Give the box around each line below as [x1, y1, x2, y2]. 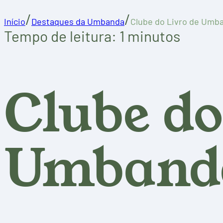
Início [4, 15, 25, 27]
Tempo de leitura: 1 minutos [4, 26, 180, 45]
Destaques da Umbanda [31, 15, 124, 27]
